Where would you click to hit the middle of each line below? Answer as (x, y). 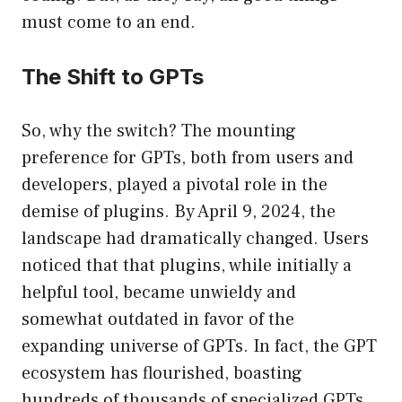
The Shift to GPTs (113, 77)
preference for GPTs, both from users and (188, 158)
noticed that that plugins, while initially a (187, 266)
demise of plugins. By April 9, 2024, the (179, 212)
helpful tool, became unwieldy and (159, 293)
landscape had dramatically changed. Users (195, 239)
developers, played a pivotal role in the (175, 185)
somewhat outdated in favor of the (158, 320)
